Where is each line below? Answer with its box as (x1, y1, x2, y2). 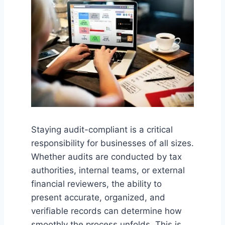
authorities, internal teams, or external (31, 165, 185, 176)
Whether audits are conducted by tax (31, 152, 182, 162)
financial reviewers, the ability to (31, 179, 162, 189)
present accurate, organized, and (31, 192, 165, 203)
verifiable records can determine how (31, 206, 182, 216)
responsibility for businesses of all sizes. (31, 138, 194, 149)
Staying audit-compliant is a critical (31, 125, 173, 135)
